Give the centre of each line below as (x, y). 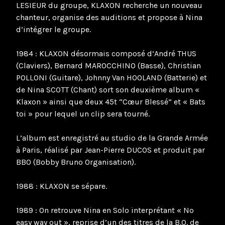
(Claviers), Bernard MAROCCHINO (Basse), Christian (108, 65)
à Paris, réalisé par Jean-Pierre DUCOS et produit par (110, 150)
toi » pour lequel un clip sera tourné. (83, 114)
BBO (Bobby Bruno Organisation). (76, 162)
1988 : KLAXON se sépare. (62, 186)
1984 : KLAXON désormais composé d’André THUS (106, 53)
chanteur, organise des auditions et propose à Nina (109, 17)
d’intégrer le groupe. (53, 29)
